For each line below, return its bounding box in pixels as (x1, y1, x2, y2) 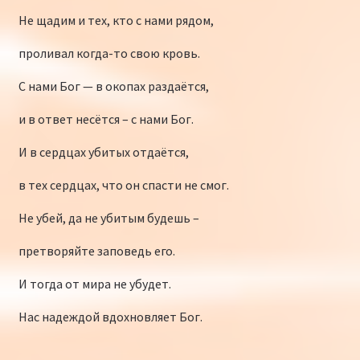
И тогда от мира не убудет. (18, 276, 171, 292)
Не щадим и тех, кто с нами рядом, (18, 12, 214, 29)
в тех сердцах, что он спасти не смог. (18, 177, 229, 194)
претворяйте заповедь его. (18, 243, 175, 260)
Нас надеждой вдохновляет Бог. (18, 309, 202, 325)
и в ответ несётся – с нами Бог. (18, 111, 194, 128)
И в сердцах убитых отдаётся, (18, 144, 189, 161)
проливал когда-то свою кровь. (18, 45, 200, 62)
